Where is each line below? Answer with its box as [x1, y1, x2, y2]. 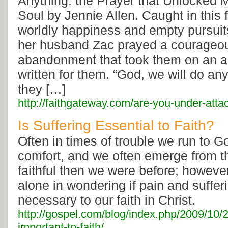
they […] [18, 82, 66, 97]
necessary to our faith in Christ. [18, 193, 195, 208]
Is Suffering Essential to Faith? [18, 118, 214, 134]
